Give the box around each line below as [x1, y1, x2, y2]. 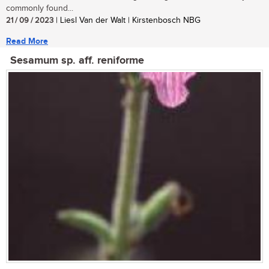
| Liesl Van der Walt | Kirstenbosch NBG [53, 15, 201, 25]
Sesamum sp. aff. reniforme [10, 53, 144, 67]
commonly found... [6, 3, 73, 13]
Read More [6, 35, 48, 46]
